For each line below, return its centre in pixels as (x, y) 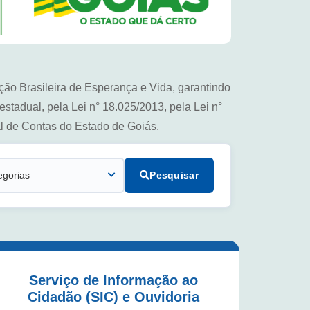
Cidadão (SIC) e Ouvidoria (113, 297)
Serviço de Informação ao (113, 280)
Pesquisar (174, 175)
